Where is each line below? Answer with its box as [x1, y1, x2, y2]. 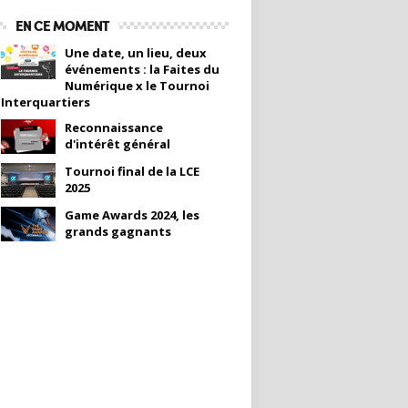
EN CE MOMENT [15, 15, 109, 36]
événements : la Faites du [65, 61, 219, 77]
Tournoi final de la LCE [65, 163, 199, 179]
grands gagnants [65, 223, 171, 240]
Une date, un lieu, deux [65, 45, 207, 61]
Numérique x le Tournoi [65, 77, 209, 94]
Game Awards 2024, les [65, 207, 199, 223]
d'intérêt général [65, 136, 170, 152]
